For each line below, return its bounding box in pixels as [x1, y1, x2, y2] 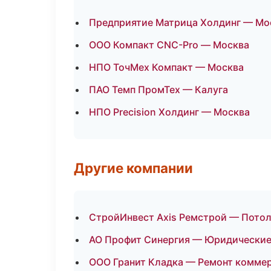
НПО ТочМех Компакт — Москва [89, 61, 244, 73]
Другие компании [74, 160, 193, 176]
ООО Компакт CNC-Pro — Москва [89, 39, 249, 51]
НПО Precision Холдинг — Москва [89, 106, 250, 118]
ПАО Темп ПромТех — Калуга [89, 83, 228, 96]
